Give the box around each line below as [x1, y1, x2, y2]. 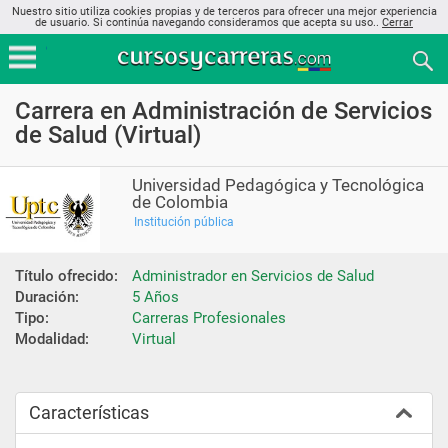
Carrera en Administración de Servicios [15, 97, 432, 125]
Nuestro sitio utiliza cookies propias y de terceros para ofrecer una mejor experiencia [11, 5, 437, 18]
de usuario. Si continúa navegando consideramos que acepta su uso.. [35, 16, 382, 29]
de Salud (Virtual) [15, 121, 201, 149]
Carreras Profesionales [132, 308, 286, 327]
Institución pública [134, 215, 235, 229]
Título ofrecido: [15, 266, 118, 285]
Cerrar [382, 16, 413, 29]
